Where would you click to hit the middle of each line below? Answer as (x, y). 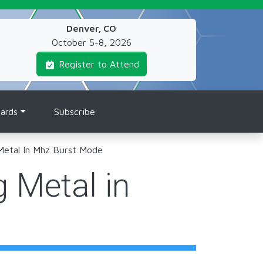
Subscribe (74, 112)
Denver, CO (92, 28)
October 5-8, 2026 (91, 42)
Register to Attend (99, 64)
